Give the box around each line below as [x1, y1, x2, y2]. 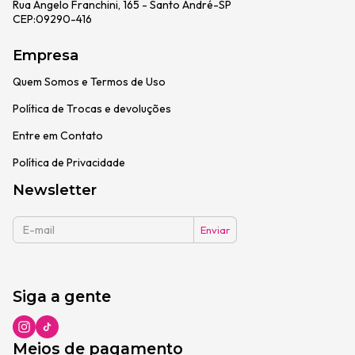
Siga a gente [13, 287, 111, 307]
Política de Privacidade [13, 155, 125, 170]
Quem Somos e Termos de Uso [13, 74, 166, 90]
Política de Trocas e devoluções [13, 101, 171, 116]
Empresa [13, 47, 78, 65]
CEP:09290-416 [13, 11, 92, 26]
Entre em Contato [13, 128, 103, 143]
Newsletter [13, 181, 97, 200]
